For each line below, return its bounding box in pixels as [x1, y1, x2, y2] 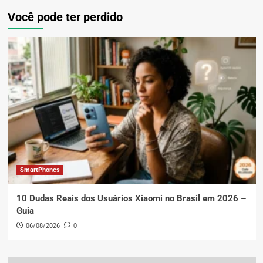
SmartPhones [19, 166, 60, 174]
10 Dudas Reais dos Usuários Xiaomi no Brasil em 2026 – [16, 193, 246, 204]
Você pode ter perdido [7, 10, 123, 24]
